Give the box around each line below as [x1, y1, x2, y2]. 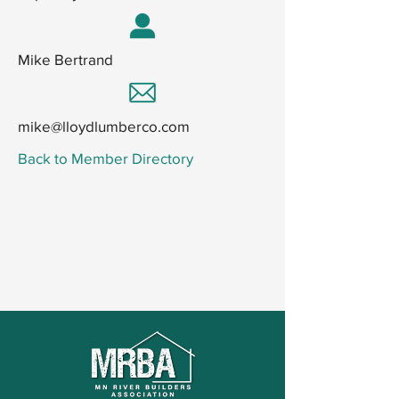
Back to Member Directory [18, 149, 193, 167]
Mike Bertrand [18, 50, 113, 68]
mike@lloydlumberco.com [18, 117, 190, 134]
